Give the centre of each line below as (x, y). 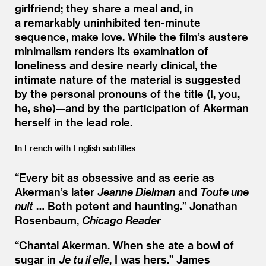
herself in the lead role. (74, 122)
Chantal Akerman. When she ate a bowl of (126, 245)
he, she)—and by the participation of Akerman (132, 107)
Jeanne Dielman (136, 191)
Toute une (224, 191)
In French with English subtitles (75, 148)
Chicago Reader (121, 220)
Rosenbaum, (48, 220)
